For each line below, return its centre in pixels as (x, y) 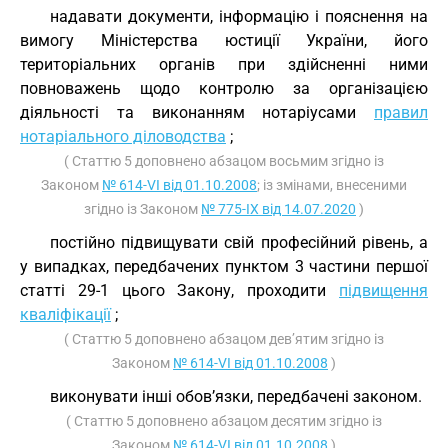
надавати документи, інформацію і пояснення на (239, 16)
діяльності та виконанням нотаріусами (197, 112)
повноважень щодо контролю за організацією (224, 88)
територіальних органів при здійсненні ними (224, 64)
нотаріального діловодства (123, 136)
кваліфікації (65, 314)
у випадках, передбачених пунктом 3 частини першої (224, 266)
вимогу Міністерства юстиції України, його (224, 40)
